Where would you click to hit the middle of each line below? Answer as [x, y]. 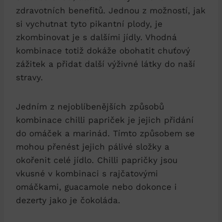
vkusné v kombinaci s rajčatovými [87, 173]
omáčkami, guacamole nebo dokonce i [96, 187]
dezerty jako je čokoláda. [68, 200]
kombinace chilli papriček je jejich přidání [105, 120]
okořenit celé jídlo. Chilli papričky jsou [97, 160]
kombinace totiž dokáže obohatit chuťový [103, 50]
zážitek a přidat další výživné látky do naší [106, 64]
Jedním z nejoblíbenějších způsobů [90, 106]
